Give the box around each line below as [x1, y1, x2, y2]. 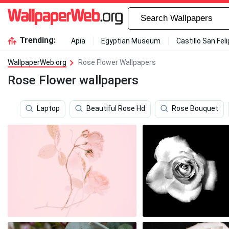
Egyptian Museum [101, 37, 161, 45]
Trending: [19, 35, 56, 45]
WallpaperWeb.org [8, 58, 66, 66]
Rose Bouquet [172, 104, 218, 113]
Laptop [37, 104, 60, 113]
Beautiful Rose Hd [86, 104, 145, 113]
